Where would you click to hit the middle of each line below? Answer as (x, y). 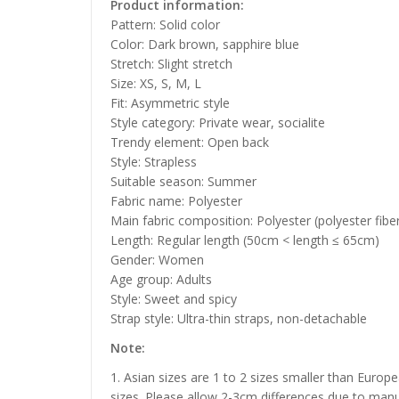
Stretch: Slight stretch (171, 64)
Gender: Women (157, 260)
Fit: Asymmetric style (170, 103)
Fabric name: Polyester (176, 201)
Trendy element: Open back (190, 142)
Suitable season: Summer (183, 182)
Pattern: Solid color (165, 25)
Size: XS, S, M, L (156, 84)
